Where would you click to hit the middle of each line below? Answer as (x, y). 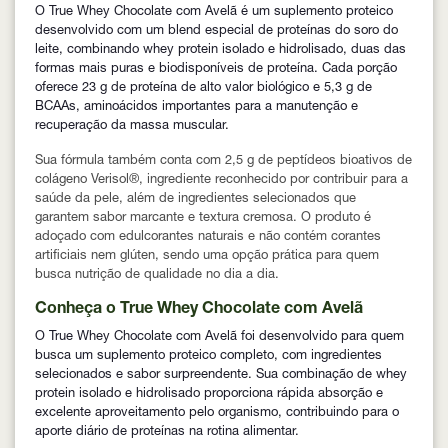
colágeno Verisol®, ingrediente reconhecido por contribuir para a (221, 181)
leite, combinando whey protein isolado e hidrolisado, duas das (220, 51)
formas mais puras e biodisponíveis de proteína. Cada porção (216, 70)
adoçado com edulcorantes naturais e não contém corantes (208, 238)
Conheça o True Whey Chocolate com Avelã (199, 310)
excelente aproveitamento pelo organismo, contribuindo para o (217, 414)
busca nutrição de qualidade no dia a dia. (157, 276)
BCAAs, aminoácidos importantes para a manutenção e (196, 108)
